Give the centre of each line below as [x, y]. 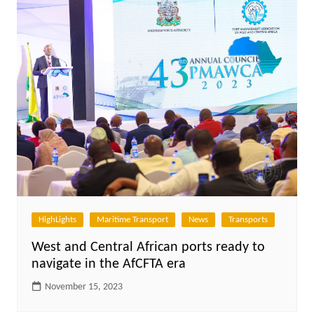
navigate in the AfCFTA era [108, 264]
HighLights [57, 219]
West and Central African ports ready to [148, 247]
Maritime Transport [132, 219]
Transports [248, 219]
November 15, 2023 [83, 287]
